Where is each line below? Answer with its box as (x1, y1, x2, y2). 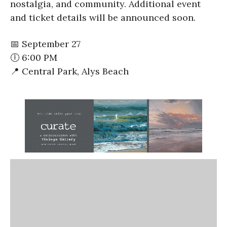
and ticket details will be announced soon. (10, 11, 196, 23)
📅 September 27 (10, 37, 81, 50)
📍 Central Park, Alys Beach (10, 65, 129, 77)
